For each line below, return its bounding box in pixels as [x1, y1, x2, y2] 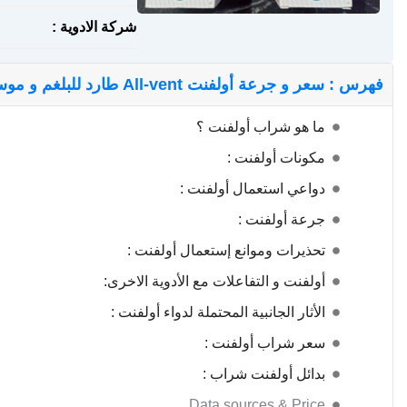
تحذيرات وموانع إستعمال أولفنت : [127, 243, 325, 258]
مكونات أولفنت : [227, 150, 325, 165]
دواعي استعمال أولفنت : [180, 181, 325, 196]
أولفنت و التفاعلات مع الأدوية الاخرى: [104, 273, 325, 289]
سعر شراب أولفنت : [204, 335, 325, 351]
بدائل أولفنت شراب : [203, 366, 325, 382]
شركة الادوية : [52, 19, 137, 35]
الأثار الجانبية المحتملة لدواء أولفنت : [111, 304, 325, 320]
